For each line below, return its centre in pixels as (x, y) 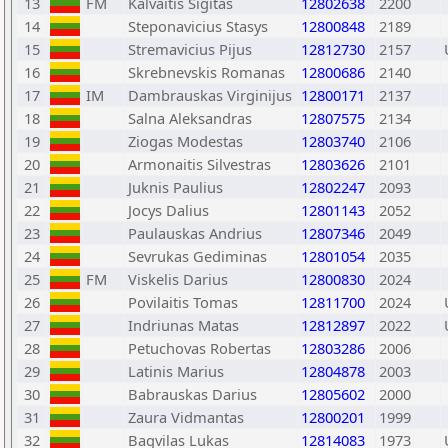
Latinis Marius (176, 371)
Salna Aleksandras (190, 118)
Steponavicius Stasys (198, 26)
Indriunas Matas (183, 325)
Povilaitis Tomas (183, 302)
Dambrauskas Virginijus (210, 95)
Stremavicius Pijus (190, 49)
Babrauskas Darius (192, 394)
